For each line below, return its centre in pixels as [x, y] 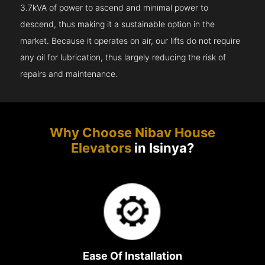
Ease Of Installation [132, 256]
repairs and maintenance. [69, 74]
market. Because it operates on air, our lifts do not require [130, 41]
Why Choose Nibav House [132, 133]
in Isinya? [163, 148]
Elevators [101, 148]
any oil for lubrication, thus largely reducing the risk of [123, 58]
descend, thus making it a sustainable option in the [118, 25]
